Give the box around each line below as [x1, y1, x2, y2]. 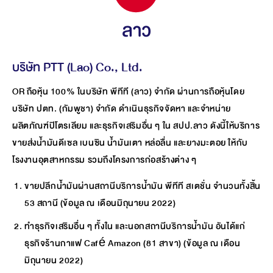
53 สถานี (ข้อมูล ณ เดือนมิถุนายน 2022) [24, 195, 176, 211]
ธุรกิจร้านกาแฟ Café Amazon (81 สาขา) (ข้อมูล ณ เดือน [24, 235, 241, 251]
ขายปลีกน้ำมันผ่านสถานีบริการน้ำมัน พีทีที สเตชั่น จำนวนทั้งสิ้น [24, 178, 261, 194]
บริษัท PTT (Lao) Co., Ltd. [12, 56, 143, 78]
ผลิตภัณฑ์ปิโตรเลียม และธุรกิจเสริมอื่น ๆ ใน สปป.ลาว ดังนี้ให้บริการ [12, 118, 260, 133]
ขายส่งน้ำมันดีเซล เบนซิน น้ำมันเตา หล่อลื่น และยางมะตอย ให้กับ [12, 135, 248, 151]
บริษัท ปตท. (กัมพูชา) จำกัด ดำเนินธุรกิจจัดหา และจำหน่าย [12, 101, 231, 116]
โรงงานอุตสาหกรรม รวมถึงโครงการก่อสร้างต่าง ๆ [12, 152, 197, 168]
